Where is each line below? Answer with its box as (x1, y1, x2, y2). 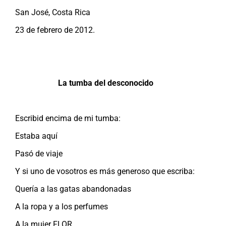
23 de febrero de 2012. (15, 25, 95, 35)
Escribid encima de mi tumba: (15, 113, 121, 123)
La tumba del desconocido (58, 78, 153, 88)
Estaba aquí (15, 131, 58, 141)
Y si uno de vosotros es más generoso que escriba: (15, 166, 195, 176)
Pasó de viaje (15, 148, 63, 158)
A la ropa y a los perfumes (15, 201, 108, 211)
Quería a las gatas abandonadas (15, 184, 131, 194)
